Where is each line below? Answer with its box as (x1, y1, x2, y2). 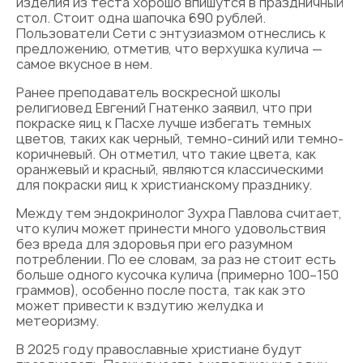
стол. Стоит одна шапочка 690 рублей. (16, 9, 266, 27)
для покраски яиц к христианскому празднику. (16, 176, 312, 194)
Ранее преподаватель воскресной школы (16, 83, 280, 101)
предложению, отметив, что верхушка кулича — (16, 40, 322, 58)
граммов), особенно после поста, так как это (16, 281, 305, 299)
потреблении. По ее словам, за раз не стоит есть (16, 250, 336, 268)
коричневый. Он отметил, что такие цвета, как (16, 145, 316, 163)
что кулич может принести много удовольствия (16, 220, 326, 237)
